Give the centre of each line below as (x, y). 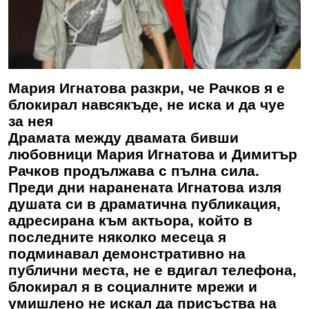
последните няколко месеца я (117, 237)
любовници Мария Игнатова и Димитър (153, 154)
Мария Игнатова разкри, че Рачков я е (147, 88)
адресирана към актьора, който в (130, 220)
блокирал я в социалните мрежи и (133, 286)
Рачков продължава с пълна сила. (134, 170)
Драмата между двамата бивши (123, 137)
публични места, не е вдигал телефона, (152, 270)
